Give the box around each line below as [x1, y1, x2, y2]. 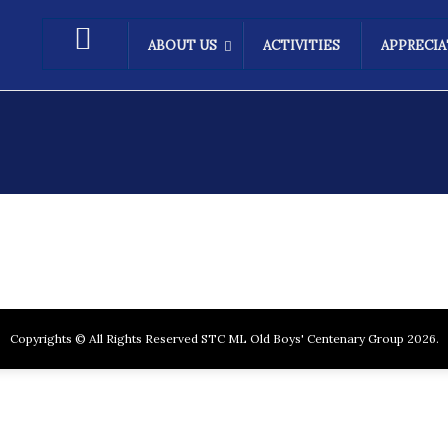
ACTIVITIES [263, 37, 340, 54]
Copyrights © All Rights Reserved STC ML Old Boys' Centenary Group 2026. [9, 331, 439, 346]
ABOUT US [148, 37, 217, 54]
